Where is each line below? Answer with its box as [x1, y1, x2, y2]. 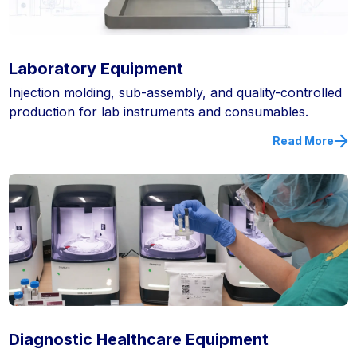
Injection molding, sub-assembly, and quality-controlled [9, 84, 343, 100]
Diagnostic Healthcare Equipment [9, 330, 269, 350]
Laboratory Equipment [9, 59, 184, 78]
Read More [272, 134, 334, 147]
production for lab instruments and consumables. [9, 104, 309, 120]
